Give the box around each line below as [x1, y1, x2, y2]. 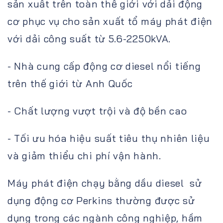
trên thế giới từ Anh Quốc [7, 77, 136, 90]
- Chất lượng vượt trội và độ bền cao [7, 104, 190, 117]
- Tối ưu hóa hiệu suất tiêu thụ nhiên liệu [7, 131, 210, 144]
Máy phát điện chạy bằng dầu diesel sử [7, 176, 202, 189]
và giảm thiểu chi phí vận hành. [7, 149, 164, 162]
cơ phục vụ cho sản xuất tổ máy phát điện [7, 14, 213, 27]
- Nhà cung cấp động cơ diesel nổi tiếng [7, 59, 201, 72]
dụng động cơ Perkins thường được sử [7, 194, 195, 207]
